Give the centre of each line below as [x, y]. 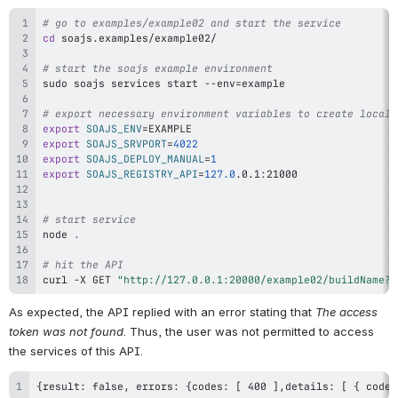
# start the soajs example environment [158, 68]
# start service [89, 219]
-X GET [92, 279]
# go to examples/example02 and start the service [192, 22]
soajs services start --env [151, 83]
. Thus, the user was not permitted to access [249, 332]
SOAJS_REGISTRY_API [142, 173]
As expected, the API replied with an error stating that [162, 312]
